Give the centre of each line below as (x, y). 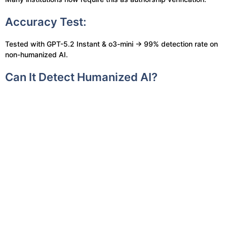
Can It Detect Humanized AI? (81, 77)
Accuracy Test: (46, 22)
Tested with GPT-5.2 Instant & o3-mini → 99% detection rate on (111, 44)
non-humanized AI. (36, 54)
